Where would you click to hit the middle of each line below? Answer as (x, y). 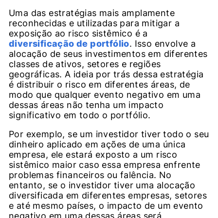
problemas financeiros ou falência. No (90, 175)
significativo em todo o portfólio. (80, 115)
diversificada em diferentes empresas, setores (108, 196)
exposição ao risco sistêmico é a (78, 34)
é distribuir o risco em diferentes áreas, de (100, 85)
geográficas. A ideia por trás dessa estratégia (106, 74)
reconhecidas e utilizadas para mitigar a (94, 23)
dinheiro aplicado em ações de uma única (97, 145)
